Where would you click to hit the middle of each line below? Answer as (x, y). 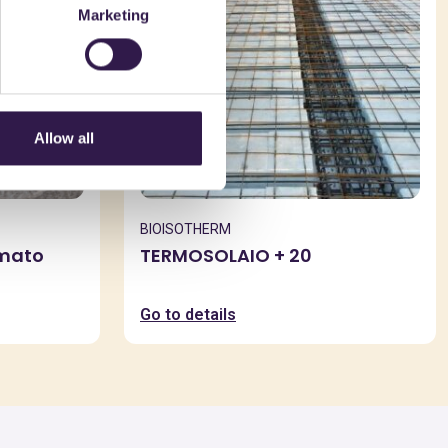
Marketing (113, 15)
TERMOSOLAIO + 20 (226, 255)
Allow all (63, 138)
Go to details (188, 314)
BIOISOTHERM (185, 229)
